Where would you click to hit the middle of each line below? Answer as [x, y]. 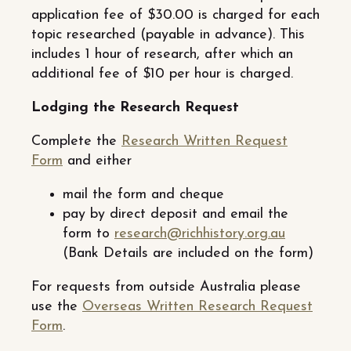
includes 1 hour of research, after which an [162, 54]
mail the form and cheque [143, 194]
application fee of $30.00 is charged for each [175, 15]
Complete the [76, 141]
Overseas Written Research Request [197, 306]
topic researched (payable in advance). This [168, 34]
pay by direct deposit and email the [175, 214]
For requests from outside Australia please [166, 287]
